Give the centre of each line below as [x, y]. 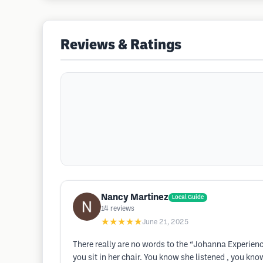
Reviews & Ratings [121, 46]
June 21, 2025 [165, 222]
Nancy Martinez [135, 198]
